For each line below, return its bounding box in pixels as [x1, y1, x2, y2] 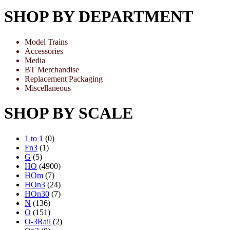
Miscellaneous [25, 83, 71, 92]
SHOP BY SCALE [4, 104, 133, 123]
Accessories [25, 46, 63, 55]
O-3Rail [25, 217, 51, 226]
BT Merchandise [25, 65, 79, 74]
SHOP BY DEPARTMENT [4, 7, 193, 26]
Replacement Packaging [25, 74, 103, 83]
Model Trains [25, 37, 68, 46]
